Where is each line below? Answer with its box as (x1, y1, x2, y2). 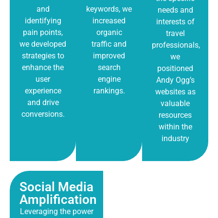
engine (97, 74, 121, 84)
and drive (27, 97, 59, 107)
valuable (161, 98, 190, 108)
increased (92, 16, 126, 25)
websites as (155, 87, 196, 96)
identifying (24, 16, 61, 25)
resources (159, 110, 192, 120)
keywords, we (86, 4, 132, 14)
